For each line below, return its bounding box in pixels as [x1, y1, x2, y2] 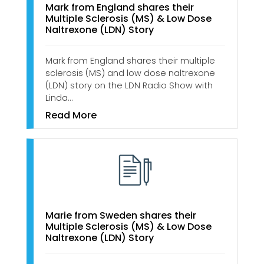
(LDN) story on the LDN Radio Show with [45, 79, 213, 91]
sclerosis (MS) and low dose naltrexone [45, 67, 215, 79]
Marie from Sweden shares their [45, 209, 196, 223]
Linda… [45, 91, 72, 104]
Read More [45, 108, 97, 122]
